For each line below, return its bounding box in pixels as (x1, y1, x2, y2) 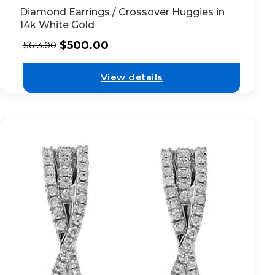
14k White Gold (19, 18, 95, 31)
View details (100, 71, 163, 83)
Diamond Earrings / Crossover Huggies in (19, 6, 225, 18)
